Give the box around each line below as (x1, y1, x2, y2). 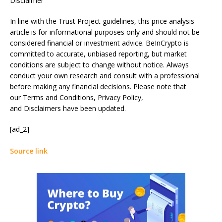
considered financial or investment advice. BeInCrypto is (10, 38, 189, 48)
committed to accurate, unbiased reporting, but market (10, 49, 187, 58)
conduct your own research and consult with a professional (10, 71, 200, 80)
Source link (10, 146, 48, 156)
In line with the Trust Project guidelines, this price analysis (10, 16, 194, 26)
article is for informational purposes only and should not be (10, 27, 200, 37)
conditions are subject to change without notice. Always (10, 60, 189, 69)
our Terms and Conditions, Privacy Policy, (10, 93, 143, 102)
